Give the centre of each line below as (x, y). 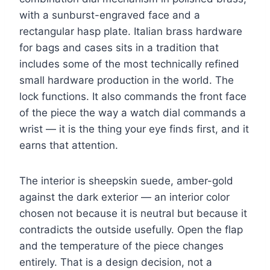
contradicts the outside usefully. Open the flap (131, 230)
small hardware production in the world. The (127, 80)
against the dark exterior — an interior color (124, 197)
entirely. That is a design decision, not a (116, 262)
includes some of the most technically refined (129, 64)
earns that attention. (69, 146)
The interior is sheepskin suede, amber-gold (126, 181)
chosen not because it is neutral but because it (133, 214)
